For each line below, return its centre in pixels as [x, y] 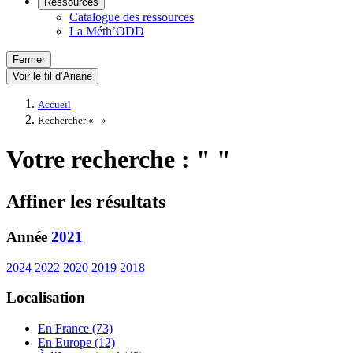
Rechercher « [67, 121]
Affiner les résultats [86, 201]
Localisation [46, 298]
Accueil [54, 105]
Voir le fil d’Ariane [52, 76]
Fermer [29, 59]
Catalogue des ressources [132, 17]
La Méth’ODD [107, 31]
